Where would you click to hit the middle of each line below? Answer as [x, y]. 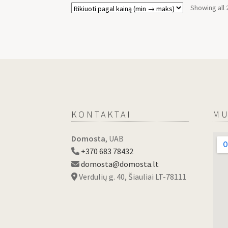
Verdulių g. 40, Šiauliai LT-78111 [132, 176]
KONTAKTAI [102, 114]
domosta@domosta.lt [120, 164]
